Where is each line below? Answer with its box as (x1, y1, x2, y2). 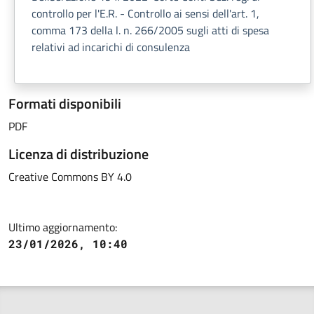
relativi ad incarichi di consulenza (32, 39, 190, 55)
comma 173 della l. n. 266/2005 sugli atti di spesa (32, 22, 269, 39)
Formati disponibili (8, 93, 121, 114)
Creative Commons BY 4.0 (8, 168, 132, 185)
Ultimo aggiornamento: (8, 219, 117, 235)
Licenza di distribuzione (8, 143, 149, 165)
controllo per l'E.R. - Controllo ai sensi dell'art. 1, (32, 5, 259, 22)
